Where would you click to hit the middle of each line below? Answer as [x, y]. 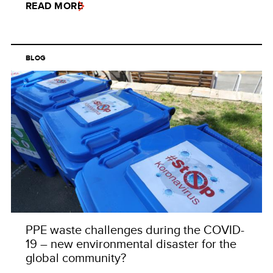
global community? [76, 258]
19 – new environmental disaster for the [131, 244]
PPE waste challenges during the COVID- [135, 230]
